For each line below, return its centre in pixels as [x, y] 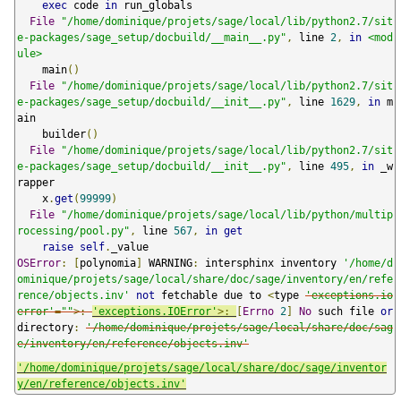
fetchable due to [211, 295]
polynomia [108, 263]
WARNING [167, 263]
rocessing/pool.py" [73, 230]
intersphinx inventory [271, 263]
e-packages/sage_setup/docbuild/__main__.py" [152, 37]
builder [64, 134]
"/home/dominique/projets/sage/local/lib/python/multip [227, 214]
